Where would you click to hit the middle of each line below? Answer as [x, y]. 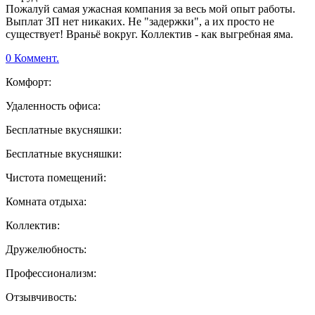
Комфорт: [28, 82]
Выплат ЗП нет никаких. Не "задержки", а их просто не [140, 22]
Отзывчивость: [41, 297]
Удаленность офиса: [53, 106]
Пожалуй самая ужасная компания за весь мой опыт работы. [150, 9]
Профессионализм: [51, 274]
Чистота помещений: [56, 178]
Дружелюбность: [46, 250]
